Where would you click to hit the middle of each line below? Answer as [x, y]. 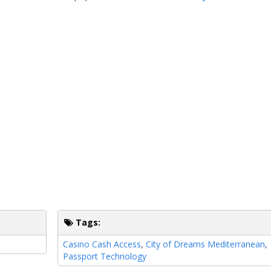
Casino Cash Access [102, 244]
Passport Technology [105, 256]
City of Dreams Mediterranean [206, 244]
